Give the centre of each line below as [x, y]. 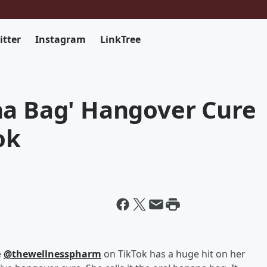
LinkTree [120, 39]
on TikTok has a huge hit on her [173, 254]
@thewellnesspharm [52, 254]
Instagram [60, 39]
